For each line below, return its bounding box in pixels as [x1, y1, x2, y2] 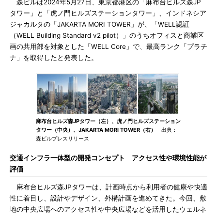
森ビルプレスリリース [36, 135, 89, 142]
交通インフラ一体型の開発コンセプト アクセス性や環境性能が [10, 154, 206, 162]
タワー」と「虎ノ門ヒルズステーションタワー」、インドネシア [10, 9, 206, 17]
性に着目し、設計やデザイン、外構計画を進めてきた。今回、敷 [10, 194, 206, 202]
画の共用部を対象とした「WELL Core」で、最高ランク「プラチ [10, 43, 207, 50]
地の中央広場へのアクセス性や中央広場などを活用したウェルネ [10, 205, 206, 213]
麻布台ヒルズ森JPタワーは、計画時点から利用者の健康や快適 [10, 183, 207, 191]
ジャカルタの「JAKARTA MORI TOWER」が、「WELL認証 [10, 20, 189, 28]
